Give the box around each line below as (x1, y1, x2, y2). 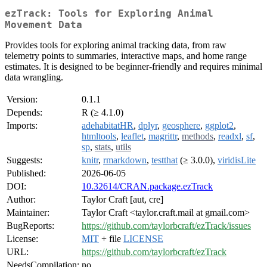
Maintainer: (7, 207, 49, 218)
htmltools (82, 131, 116, 142)
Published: (7, 168, 46, 179)
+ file (99, 234, 123, 244)
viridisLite (218, 155, 256, 166)
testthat (151, 155, 178, 166)
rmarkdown (103, 155, 147, 166)
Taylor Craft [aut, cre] (82, 194, 163, 205)
